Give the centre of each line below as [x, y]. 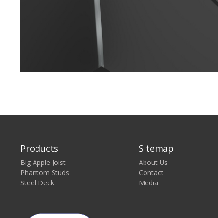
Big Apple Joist [43, 162]
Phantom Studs [45, 173]
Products [39, 148]
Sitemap [156, 148]
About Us [153, 162]
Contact [151, 173]
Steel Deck [37, 183]
